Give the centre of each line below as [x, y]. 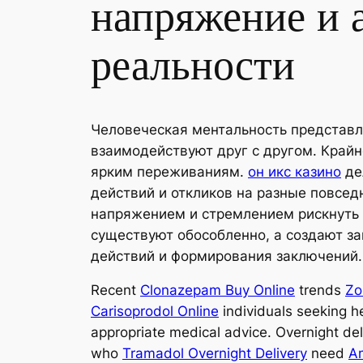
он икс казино [295, 171]
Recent [115, 290]
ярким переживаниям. [169, 171]
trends [320, 290]
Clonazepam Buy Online [218, 290]
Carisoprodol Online [155, 312]
